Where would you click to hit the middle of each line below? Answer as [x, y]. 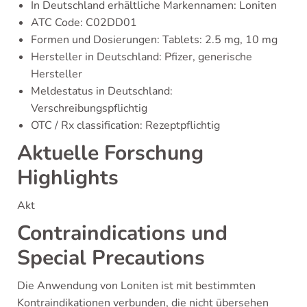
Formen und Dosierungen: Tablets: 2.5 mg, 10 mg [154, 40]
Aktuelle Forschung [110, 153]
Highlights [68, 178]
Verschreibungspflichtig [89, 108]
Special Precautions [111, 258]
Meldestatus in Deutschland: [102, 91]
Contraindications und [122, 233]
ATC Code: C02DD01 [84, 23]
